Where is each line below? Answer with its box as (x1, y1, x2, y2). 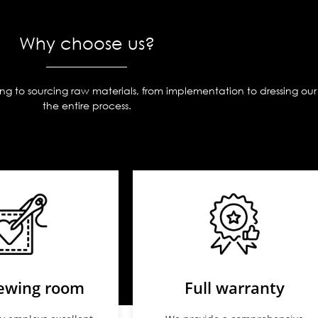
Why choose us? (18, 32, 155, 54)
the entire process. (42, 99, 131, 113)
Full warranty (185, 277, 285, 299)
